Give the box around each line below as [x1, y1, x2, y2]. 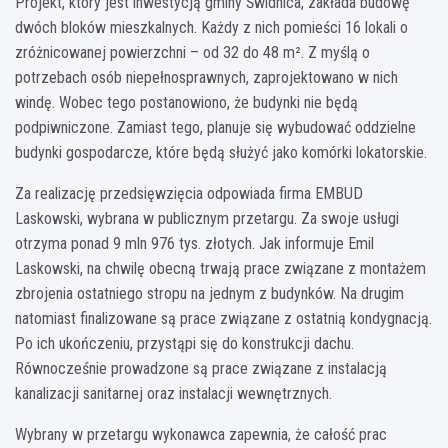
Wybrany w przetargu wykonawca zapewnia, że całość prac [15, 424, 387, 444]
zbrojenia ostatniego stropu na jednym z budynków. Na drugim [15, 283, 404, 303]
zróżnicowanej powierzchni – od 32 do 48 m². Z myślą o [15, 42, 370, 62]
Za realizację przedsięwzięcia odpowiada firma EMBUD [15, 183, 363, 203]
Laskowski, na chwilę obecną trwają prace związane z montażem [15, 258, 426, 278]
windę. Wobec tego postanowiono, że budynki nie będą [15, 92, 358, 112]
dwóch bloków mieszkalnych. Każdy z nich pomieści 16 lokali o [15, 17, 408, 37]
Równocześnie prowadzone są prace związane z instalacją [15, 358, 387, 378]
